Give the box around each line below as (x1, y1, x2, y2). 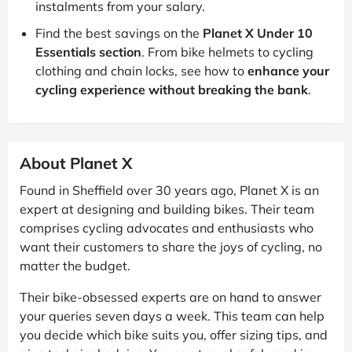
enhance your (247, 62, 329, 79)
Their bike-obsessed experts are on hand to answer (20, 288, 321, 305)
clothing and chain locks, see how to (35, 62, 247, 79)
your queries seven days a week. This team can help (20, 307, 324, 324)
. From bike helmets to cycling (141, 43, 313, 60)
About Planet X (20, 152, 132, 173)
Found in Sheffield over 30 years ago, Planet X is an (20, 181, 319, 198)
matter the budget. (20, 257, 130, 273)
